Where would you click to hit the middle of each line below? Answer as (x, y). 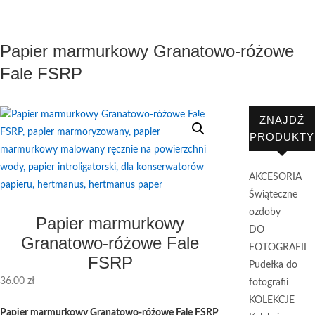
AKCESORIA (275, 177)
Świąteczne (273, 195)
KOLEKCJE (271, 300)
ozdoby (264, 212)
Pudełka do (273, 265)
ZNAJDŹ (282, 120)
